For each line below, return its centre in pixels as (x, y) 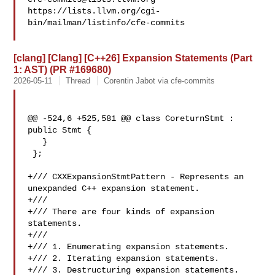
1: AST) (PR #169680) (63, 69)
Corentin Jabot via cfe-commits (160, 81)
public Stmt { (60, 130)
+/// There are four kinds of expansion (121, 212)
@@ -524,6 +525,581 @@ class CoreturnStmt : (131, 118)
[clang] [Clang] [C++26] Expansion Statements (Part (133, 58)
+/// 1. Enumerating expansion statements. (129, 247)
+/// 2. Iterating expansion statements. (124, 258)
